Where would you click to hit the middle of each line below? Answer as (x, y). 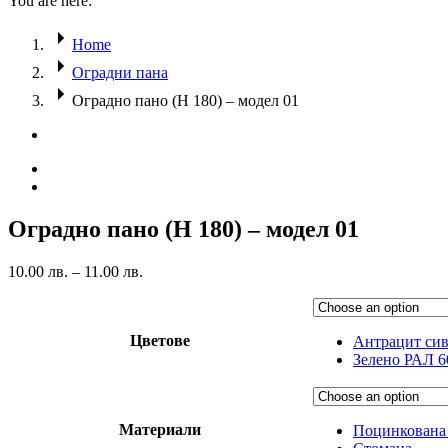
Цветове (160, 340)
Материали (160, 429)
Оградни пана (120, 72)
